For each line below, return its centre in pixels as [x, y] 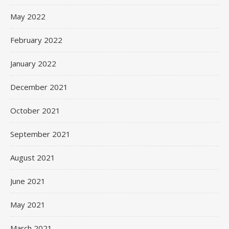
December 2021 [39, 87]
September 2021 [40, 134]
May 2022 [28, 16]
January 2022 [33, 63]
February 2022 [36, 40]
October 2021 [35, 110]
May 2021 [28, 204]
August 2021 [33, 157]
